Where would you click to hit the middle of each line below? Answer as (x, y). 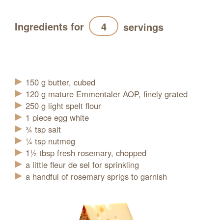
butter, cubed (72, 82)
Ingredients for (49, 26)
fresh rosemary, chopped (102, 153)
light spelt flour (75, 106)
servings (143, 27)
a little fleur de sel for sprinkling (82, 165)
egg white (71, 118)
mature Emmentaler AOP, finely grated (118, 94)
